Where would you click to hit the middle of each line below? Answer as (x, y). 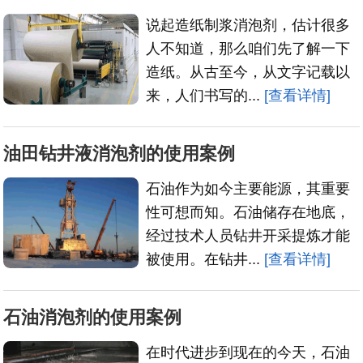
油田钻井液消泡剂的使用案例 (120, 153)
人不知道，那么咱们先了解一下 (248, 49)
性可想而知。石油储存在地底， (248, 212)
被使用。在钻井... (205, 259)
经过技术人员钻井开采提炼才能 (248, 235)
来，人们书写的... (205, 96)
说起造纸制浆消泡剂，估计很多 (248, 26)
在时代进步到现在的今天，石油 (248, 352)
